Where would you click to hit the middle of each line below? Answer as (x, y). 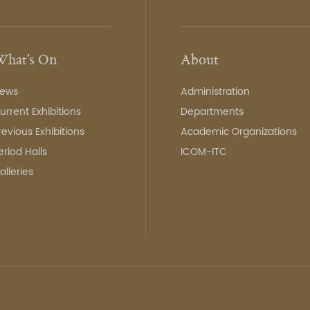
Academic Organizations (239, 132)
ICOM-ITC (204, 152)
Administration (216, 92)
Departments (212, 112)
